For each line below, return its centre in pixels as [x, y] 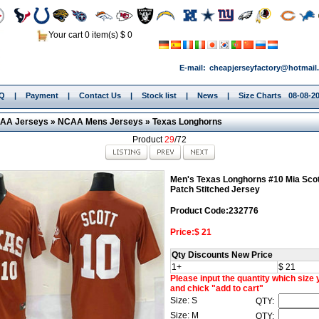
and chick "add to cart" [216, 288]
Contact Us [100, 95]
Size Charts [260, 95]
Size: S [184, 300]
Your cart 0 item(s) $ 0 [90, 35]
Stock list [159, 95]
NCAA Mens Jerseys [100, 122]
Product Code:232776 [214, 210]
